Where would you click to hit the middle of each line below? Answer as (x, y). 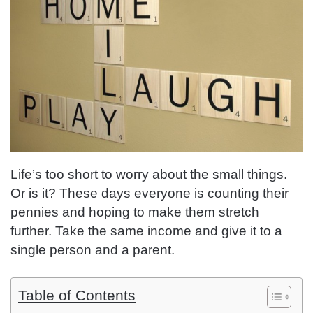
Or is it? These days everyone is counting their (150, 193)
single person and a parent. (93, 249)
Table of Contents (77, 295)
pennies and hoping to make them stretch (135, 212)
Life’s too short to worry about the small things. (149, 174)
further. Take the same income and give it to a (146, 231)
